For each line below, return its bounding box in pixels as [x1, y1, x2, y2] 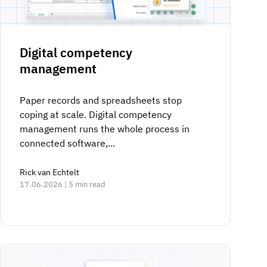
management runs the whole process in [19, 122, 190, 135]
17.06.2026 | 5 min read [19, 179, 105, 190]
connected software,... [19, 136, 115, 149]
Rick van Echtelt [19, 166, 79, 178]
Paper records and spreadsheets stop [19, 94, 182, 106]
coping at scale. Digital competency [19, 108, 172, 120]
